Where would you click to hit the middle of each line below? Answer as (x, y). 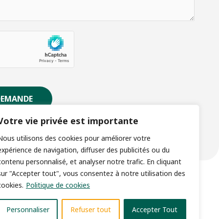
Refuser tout (90, 209)
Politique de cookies (58, 185)
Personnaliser (28, 209)
